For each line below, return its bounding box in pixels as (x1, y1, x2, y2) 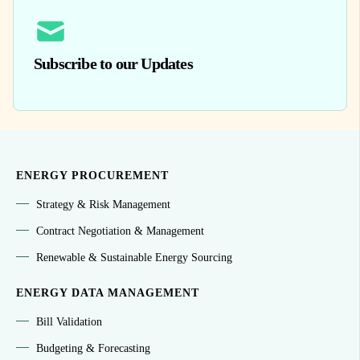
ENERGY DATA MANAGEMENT (16, 286, 199, 299)
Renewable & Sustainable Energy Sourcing (36, 251, 232, 264)
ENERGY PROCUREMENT (16, 169, 169, 182)
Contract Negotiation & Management (36, 224, 204, 237)
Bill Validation (36, 315, 102, 328)
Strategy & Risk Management (36, 198, 170, 211)
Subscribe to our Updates (34, 54, 193, 72)
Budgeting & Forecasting (36, 342, 150, 354)
